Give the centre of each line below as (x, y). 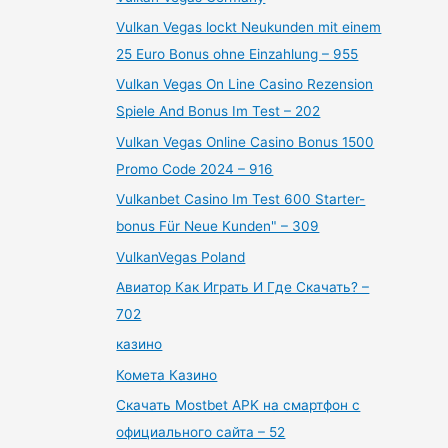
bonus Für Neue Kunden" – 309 (218, 226)
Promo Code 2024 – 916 (195, 168)
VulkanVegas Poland (181, 256)
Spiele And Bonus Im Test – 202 (218, 111)
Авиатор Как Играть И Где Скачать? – (243, 286)
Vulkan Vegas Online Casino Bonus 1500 (245, 141)
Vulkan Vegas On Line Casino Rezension (245, 84)
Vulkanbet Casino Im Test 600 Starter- (241, 199)
